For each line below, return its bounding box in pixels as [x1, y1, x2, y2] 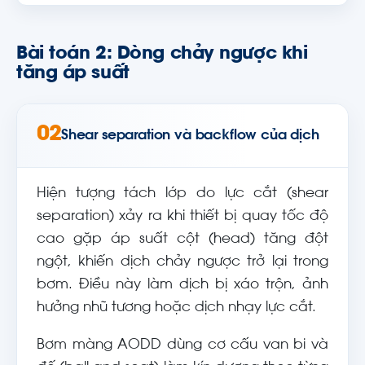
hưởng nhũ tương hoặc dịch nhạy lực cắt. [37, 301, 316, 314]
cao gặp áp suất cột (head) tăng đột [37, 233, 328, 246]
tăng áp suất [16, 65, 130, 83]
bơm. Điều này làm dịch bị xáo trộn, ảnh [37, 279, 328, 292]
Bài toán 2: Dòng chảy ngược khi [16, 46, 308, 64]
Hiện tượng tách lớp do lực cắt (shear [37, 187, 328, 200]
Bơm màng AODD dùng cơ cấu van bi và [37, 339, 328, 352]
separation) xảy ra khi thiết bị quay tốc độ [37, 210, 328, 223]
